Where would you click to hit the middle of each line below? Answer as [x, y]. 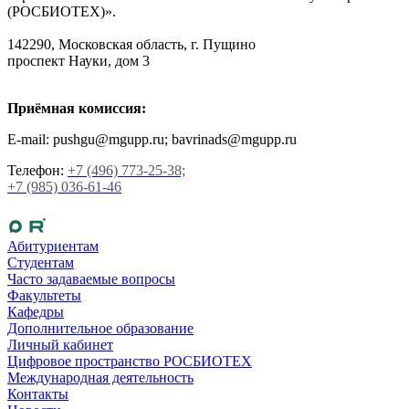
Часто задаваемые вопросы [91, 278]
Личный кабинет [60, 344]
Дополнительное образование [100, 328]
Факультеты [44, 295]
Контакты [38, 393]
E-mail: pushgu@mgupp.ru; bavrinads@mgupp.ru [152, 139]
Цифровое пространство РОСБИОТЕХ [130, 361]
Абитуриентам [53, 246]
